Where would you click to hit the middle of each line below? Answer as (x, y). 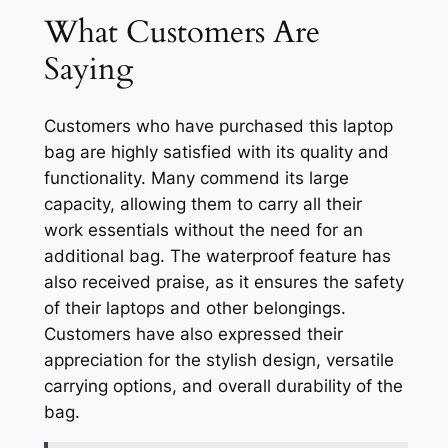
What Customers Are (181, 31)
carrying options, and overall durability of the (223, 386)
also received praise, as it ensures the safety (223, 282)
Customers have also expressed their (193, 334)
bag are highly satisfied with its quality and (216, 152)
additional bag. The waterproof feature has (217, 256)
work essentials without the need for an (203, 230)
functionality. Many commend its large (196, 178)
